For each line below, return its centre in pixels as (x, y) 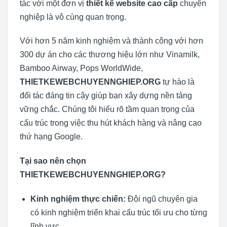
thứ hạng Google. (51, 137)
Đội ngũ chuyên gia (161, 199)
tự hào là (178, 82)
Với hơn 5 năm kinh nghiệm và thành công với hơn (111, 41)
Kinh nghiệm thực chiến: (78, 199)
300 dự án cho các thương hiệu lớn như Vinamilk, (110, 55)
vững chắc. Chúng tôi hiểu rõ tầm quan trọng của (107, 109)
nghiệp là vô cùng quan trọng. (73, 17)
